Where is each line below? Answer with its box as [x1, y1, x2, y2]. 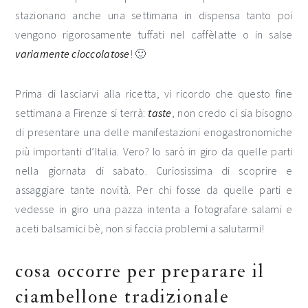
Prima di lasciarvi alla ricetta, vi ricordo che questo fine [15, 87, 293, 100]
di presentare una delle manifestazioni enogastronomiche [15, 125, 293, 139]
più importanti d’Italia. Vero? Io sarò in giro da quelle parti [15, 144, 293, 158]
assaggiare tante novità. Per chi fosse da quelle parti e [15, 183, 293, 197]
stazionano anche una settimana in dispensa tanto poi [15, 8, 293, 22]
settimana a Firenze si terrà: [15, 106, 148, 120]
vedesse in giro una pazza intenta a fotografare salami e [15, 202, 293, 216]
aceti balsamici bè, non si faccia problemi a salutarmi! [15, 221, 265, 235]
